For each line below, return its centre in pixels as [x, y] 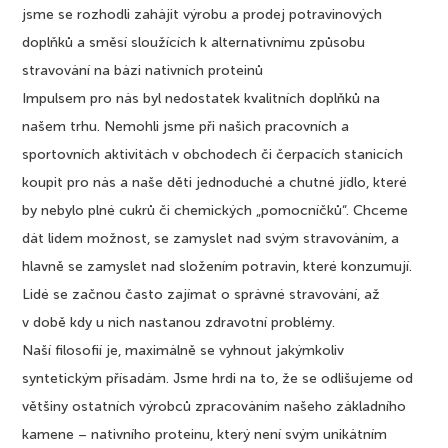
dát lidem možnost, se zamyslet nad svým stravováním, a [211, 238]
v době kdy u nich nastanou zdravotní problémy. [179, 322]
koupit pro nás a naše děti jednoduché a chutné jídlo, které [215, 182]
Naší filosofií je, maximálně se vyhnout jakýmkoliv [183, 350]
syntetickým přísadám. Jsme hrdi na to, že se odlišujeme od [218, 378]
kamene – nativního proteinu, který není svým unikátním [205, 434]
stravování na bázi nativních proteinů [143, 70]
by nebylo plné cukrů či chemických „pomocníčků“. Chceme [215, 210]
